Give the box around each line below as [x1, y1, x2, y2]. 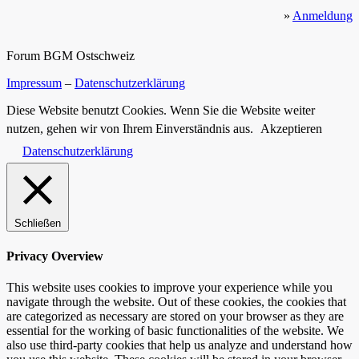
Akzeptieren [260, 122, 322, 136]
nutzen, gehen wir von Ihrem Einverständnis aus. [6, 122, 256, 136]
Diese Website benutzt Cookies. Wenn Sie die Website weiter [6, 103, 315, 118]
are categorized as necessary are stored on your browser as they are [6, 309, 344, 323]
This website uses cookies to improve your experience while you [6, 280, 333, 294]
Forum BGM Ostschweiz [6, 49, 135, 63]
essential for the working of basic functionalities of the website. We [6, 323, 344, 337]
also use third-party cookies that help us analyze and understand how [6, 337, 353, 352]
